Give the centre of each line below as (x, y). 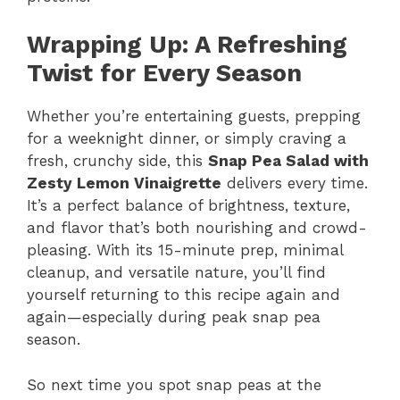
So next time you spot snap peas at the (174, 384)
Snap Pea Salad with (288, 161)
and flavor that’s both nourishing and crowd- (197, 228)
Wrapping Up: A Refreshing (187, 45)
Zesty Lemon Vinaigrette (124, 183)
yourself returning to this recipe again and (183, 295)
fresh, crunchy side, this (117, 161)
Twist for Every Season (164, 73)
